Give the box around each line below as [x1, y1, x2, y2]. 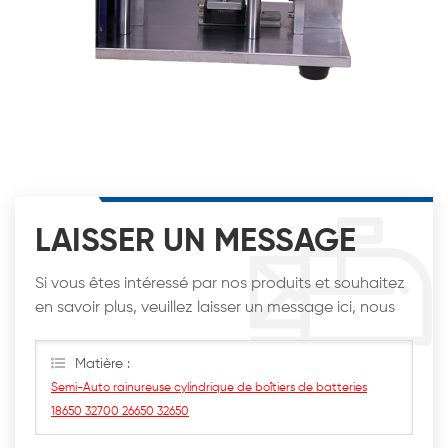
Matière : [75, 356, 130, 371]
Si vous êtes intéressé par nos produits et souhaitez [35, 275, 405, 292]
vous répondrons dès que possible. [35, 323, 285, 340]
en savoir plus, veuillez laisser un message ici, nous [35, 299, 395, 316]
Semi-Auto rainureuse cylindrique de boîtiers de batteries [51, 381, 367, 394]
